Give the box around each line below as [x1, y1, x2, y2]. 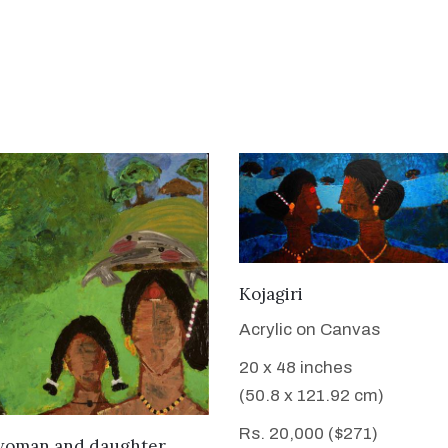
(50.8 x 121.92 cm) [239, 386, 384, 406]
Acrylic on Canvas [239, 320, 380, 340]
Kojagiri [239, 283, 303, 306]
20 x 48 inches [239, 358, 352, 378]
